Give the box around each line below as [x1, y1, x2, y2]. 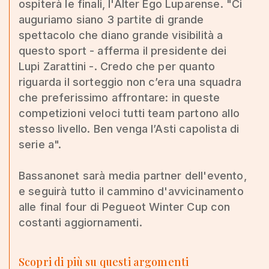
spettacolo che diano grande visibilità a [19, 28, 223, 41]
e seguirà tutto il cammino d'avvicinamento [19, 184, 244, 198]
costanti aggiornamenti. [19, 216, 142, 229]
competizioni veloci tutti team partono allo [19, 106, 240, 119]
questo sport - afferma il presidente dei [19, 44, 227, 57]
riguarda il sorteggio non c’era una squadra [19, 75, 241, 88]
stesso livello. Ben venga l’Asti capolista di [19, 122, 240, 135]
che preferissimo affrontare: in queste [19, 91, 220, 104]
